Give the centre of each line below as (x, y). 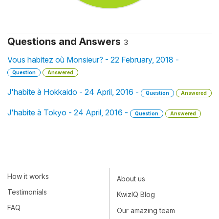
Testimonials (27, 192)
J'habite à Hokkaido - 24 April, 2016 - (74, 92)
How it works (28, 176)
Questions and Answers (64, 42)
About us (131, 179)
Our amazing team (146, 210)
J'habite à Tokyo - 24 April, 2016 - (69, 112)
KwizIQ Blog (136, 195)
